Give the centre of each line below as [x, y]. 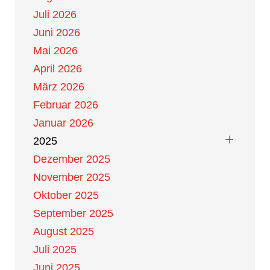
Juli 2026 [55, 14]
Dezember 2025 [72, 159]
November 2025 [72, 177]
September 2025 [73, 213]
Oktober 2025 [66, 195]
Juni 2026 [57, 33]
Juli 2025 [55, 250]
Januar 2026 [63, 123]
